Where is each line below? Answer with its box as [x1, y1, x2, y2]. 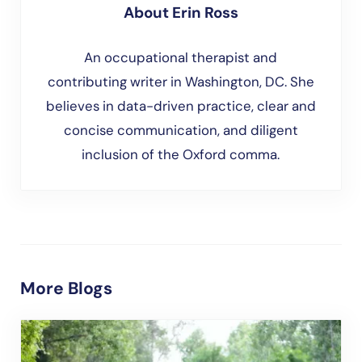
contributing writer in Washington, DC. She [47, 73, 314, 91]
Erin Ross [171, 2, 238, 23]
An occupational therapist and [84, 48, 278, 67]
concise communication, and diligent [63, 121, 298, 140]
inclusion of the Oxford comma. [82, 145, 280, 164]
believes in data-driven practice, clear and [45, 97, 316, 116]
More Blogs [19, 276, 112, 300]
